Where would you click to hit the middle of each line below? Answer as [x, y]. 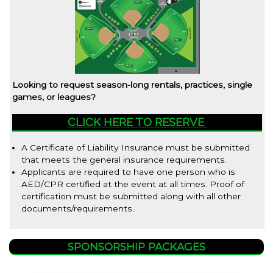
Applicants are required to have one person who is [128, 172]
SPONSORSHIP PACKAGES [136, 247]
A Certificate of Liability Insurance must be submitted [136, 147]
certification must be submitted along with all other [131, 196]
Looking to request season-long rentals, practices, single [132, 84]
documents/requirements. [79, 208]
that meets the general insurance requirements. [125, 159]
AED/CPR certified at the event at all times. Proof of [133, 184]
